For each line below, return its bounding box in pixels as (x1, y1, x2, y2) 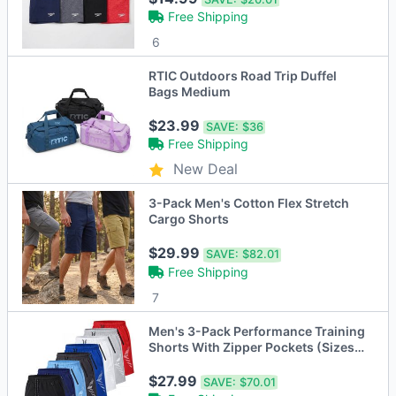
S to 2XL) (148, 354, 204, 370)
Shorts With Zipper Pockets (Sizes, (148, 339, 359, 354)
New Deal (173, 160, 239, 179)
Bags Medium (148, 83, 232, 99)
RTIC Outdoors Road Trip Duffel (148, 67, 338, 83)
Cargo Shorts (148, 211, 230, 227)
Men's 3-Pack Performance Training (148, 323, 366, 339)
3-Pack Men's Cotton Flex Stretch (148, 195, 350, 211)
